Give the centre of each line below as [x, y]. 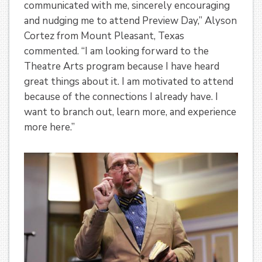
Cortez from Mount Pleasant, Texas [104, 36]
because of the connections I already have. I [121, 97]
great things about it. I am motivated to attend [129, 82]
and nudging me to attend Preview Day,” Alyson [130, 21]
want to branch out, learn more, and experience [130, 112]
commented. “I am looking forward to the [116, 51]
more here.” [49, 127]
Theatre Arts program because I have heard [122, 67]
